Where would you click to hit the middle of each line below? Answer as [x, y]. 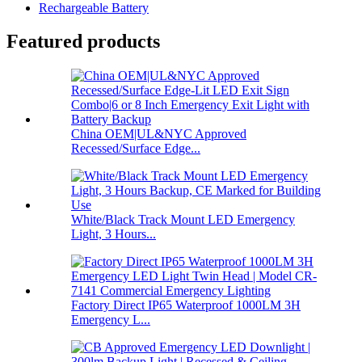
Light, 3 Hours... [114, 234]
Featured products [83, 42]
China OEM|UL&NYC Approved [159, 134]
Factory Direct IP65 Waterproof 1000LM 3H [186, 305]
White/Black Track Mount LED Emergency [183, 220]
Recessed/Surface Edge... [136, 149]
